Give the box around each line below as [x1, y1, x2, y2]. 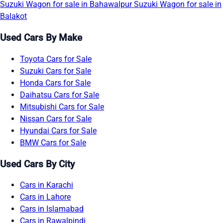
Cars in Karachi [20, 180, 73, 190]
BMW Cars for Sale [20, 137, 86, 147]
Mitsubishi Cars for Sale [20, 102, 104, 111]
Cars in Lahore [20, 192, 71, 202]
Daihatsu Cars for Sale [20, 90, 99, 100]
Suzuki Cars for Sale [20, 66, 91, 76]
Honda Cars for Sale [20, 78, 91, 88]
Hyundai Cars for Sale [20, 125, 97, 135]
